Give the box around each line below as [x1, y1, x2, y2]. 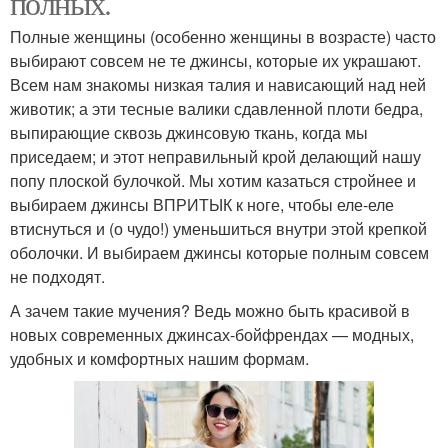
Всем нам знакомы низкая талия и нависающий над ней [10, 72, 426, 96]
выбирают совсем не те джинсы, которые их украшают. [10, 48, 421, 72]
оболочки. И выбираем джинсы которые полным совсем [10, 240, 429, 264]
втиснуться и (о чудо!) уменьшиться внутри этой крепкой [10, 216, 427, 240]
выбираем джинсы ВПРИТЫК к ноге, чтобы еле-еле [10, 192, 394, 216]
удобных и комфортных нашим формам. [10, 346, 309, 370]
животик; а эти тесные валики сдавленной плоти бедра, [10, 96, 423, 120]
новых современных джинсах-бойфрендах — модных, [10, 322, 414, 346]
